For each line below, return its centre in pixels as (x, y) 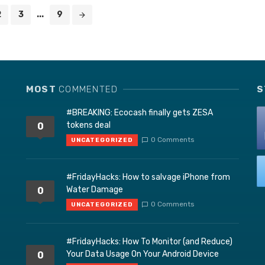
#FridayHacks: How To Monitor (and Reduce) (149, 241)
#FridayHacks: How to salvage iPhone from (148, 177)
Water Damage (95, 189)
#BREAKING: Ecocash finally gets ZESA (140, 112)
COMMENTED (88, 89)
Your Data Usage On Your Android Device (143, 254)
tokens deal (88, 125)
